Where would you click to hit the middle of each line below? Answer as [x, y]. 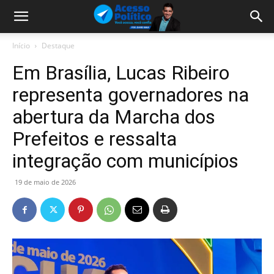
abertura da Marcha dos [114, 117]
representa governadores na [131, 95]
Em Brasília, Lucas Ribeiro [121, 73]
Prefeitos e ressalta [94, 139]
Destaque [58, 46]
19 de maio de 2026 [45, 182]
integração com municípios [125, 161]
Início [21, 46]
